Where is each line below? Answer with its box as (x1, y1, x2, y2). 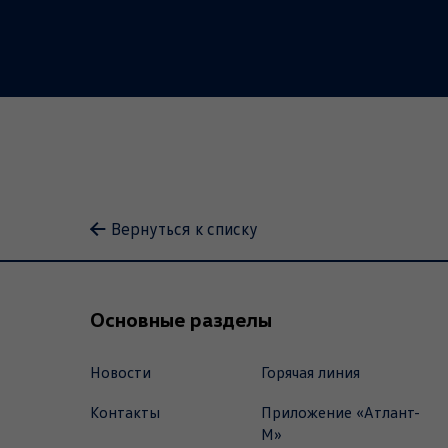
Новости (90, 363, 151, 383)
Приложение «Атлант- (260, 403, 420, 423)
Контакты (90, 403, 160, 423)
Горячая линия (260, 363, 360, 383)
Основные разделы (90, 307, 272, 332)
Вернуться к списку (111, 219, 258, 240)
